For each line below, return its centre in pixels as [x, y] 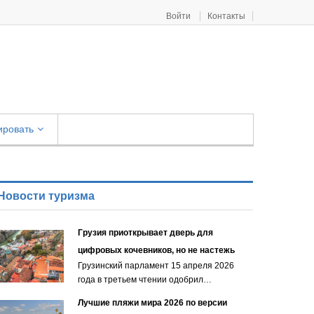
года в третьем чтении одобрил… [145, 280]
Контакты [226, 16]
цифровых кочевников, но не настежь [156, 250]
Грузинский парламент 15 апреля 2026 [156, 266]
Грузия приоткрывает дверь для [145, 233]
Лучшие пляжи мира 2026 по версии [152, 303]
